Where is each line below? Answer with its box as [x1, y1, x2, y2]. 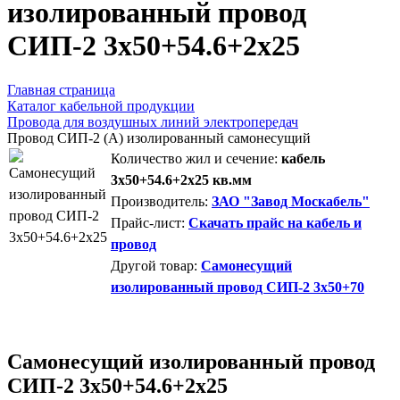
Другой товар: [111, 257, 197, 273]
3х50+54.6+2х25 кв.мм [111, 171, 252, 187]
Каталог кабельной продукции [7, 97, 195, 113]
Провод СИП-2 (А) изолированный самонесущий [7, 129, 311, 146]
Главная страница [7, 81, 115, 97]
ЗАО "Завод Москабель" [212, 193, 370, 209]
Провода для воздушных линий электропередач [7, 113, 298, 129]
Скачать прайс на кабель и [188, 214, 362, 230]
